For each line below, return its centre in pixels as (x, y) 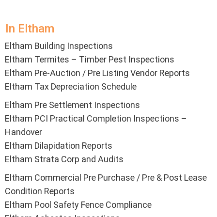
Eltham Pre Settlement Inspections (72, 105)
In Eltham (30, 29)
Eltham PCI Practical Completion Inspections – (96, 119)
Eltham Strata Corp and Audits (64, 159)
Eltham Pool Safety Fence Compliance (78, 205)
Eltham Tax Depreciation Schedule (71, 87)
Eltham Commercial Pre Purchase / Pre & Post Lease (106, 178)
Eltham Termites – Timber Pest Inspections (90, 60)
